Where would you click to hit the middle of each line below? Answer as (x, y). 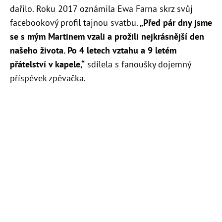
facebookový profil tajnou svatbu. (74, 22)
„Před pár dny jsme (175, 22)
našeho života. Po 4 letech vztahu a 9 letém (93, 50)
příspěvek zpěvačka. (48, 78)
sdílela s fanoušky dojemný (138, 64)
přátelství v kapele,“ (47, 64)
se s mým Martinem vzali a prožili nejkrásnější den (107, 36)
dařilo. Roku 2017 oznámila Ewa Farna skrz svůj (101, 8)
